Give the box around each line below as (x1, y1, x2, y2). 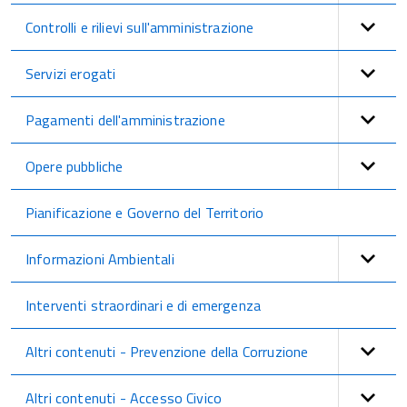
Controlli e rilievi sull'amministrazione (25, 16, 254, 38)
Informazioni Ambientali (25, 248, 174, 270)
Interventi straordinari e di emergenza (25, 294, 262, 316)
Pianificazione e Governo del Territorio (25, 202, 264, 223)
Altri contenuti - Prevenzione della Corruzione (25, 341, 309, 362)
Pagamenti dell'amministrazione (25, 109, 225, 131)
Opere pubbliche (25, 155, 124, 177)
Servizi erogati (25, 63, 116, 84)
